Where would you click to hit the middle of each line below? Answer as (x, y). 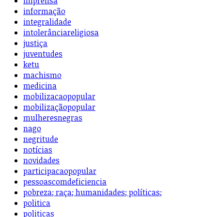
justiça (35, 43)
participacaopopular (60, 171)
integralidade (47, 22)
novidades (41, 161)
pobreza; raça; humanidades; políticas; (93, 193)
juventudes (43, 54)
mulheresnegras (53, 118)
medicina (40, 86)
